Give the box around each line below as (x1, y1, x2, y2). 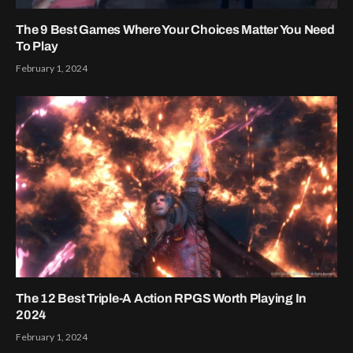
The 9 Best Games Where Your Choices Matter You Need (16, 23, 335, 37)
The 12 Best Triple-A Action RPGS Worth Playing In (16, 291, 307, 305)
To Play (16, 39, 58, 54)
